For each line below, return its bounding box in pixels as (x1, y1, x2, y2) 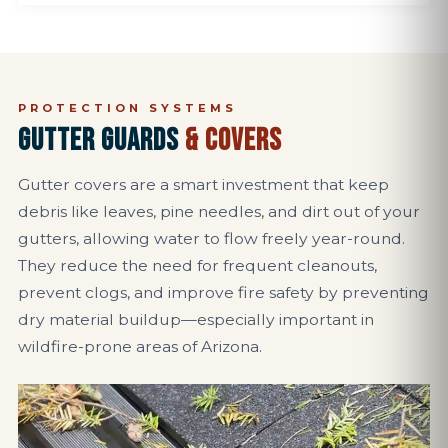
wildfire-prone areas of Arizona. (18, 337, 262, 356)
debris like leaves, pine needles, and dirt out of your (18, 202, 420, 221)
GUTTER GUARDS (18, 123, 185, 159)
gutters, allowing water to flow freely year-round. (18, 229, 405, 248)
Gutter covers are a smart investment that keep (18, 175, 389, 194)
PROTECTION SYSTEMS (18, 101, 237, 115)
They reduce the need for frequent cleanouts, (18, 256, 377, 275)
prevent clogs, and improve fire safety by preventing (18, 283, 429, 302)
